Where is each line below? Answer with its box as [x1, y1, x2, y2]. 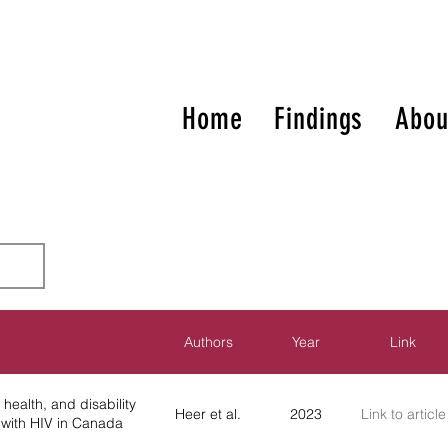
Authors [183, 332, 233, 351]
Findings [274, 101, 364, 137]
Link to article [360, 404, 446, 423]
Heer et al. [175, 404, 241, 423]
